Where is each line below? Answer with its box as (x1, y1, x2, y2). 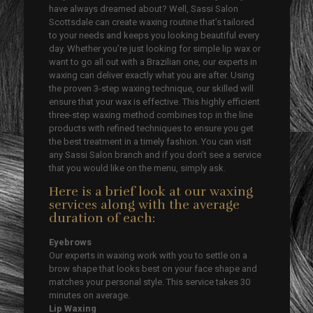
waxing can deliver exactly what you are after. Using (49, 69, 255, 80)
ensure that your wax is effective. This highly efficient (49, 96, 261, 107)
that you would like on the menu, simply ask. (49, 162, 226, 173)
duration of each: (49, 210, 156, 226)
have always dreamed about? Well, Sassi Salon (49, 3, 239, 14)
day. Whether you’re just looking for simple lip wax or (49, 43, 261, 54)
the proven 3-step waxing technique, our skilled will (49, 82, 254, 94)
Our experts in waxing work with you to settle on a (49, 249, 248, 261)
